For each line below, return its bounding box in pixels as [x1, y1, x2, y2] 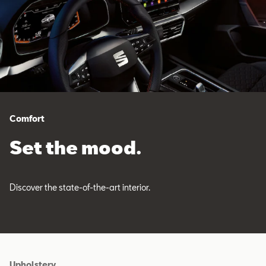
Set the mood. [9, 137, 141, 159]
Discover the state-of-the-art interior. [9, 182, 150, 193]
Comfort [9, 113, 45, 124]
